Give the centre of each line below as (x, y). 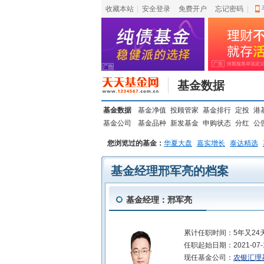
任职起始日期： (209, 245)
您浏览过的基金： (136, 143)
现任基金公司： (209, 258)
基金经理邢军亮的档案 (170, 171)
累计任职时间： (209, 233)
